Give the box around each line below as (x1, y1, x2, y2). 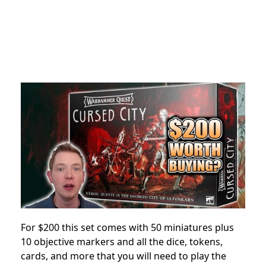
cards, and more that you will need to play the (21, 249, 226, 263)
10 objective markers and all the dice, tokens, (21, 235, 223, 249)
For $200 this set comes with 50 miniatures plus (21, 221, 234, 235)
